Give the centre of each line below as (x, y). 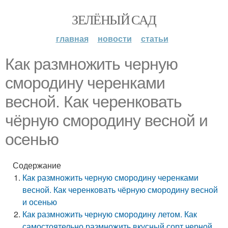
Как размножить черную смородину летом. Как (110, 214)
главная (72, 38)
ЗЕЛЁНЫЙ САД (114, 19)
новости (115, 38)
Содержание (37, 165)
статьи (154, 38)
